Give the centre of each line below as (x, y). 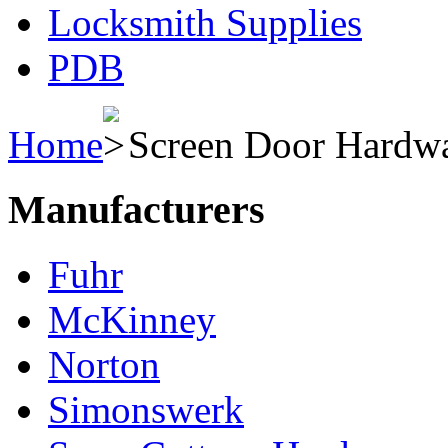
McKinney (132, 319)
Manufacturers (136, 209)
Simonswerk (146, 409)
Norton (104, 364)
